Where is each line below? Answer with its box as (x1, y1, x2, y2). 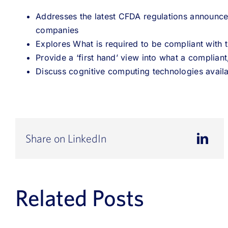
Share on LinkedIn (25, 132, 106, 145)
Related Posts (15, 184, 144, 211)
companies (36, 25, 79, 35)
